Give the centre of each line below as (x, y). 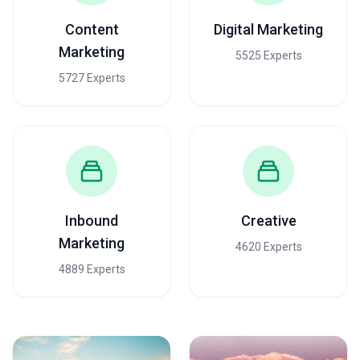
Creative (268, 221)
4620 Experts (268, 247)
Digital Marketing (268, 29)
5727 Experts (92, 78)
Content (92, 29)
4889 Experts (92, 269)
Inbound (92, 221)
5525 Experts (268, 55)
